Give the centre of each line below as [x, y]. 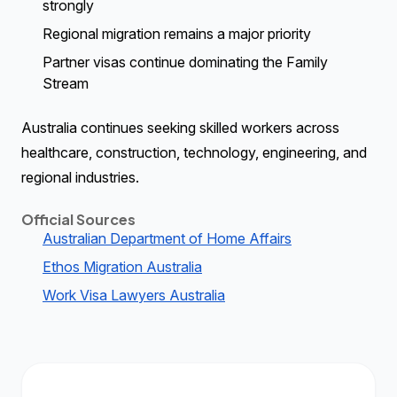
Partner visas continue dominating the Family [185, 62]
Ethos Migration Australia [122, 267]
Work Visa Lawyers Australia [134, 295]
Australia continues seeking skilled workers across [180, 128]
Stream [66, 83]
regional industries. [80, 177]
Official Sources [78, 219]
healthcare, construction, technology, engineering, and [194, 152]
